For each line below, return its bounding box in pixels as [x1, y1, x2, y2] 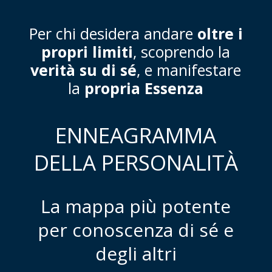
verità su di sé [30, 59, 137, 80]
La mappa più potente [41, 194, 231, 219]
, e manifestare [137, 59, 242, 80]
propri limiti [41, 41, 134, 62]
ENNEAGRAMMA [55, 121, 217, 149]
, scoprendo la [133, 41, 231, 62]
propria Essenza [84, 78, 204, 98]
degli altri [95, 241, 177, 266]
